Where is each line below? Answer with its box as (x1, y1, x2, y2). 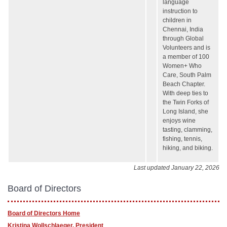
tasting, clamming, (163, 126, 212, 133)
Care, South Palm (163, 71, 211, 79)
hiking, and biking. (163, 144, 213, 152)
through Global (163, 35, 204, 42)
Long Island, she (163, 108, 208, 115)
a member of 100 (163, 53, 209, 60)
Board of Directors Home (8, 209, 80, 217)
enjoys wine (163, 117, 196, 124)
